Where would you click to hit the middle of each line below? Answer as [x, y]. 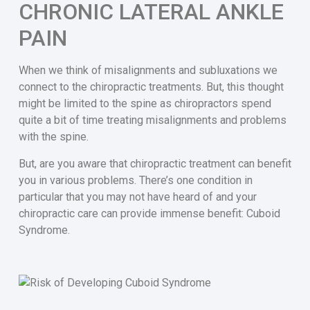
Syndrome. [44, 230]
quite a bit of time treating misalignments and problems [152, 120]
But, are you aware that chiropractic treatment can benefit [155, 163]
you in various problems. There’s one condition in [135, 180]
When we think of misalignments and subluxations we [148, 71]
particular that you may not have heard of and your [137, 197]
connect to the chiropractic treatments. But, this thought [151, 87]
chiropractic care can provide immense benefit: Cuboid [149, 213]
